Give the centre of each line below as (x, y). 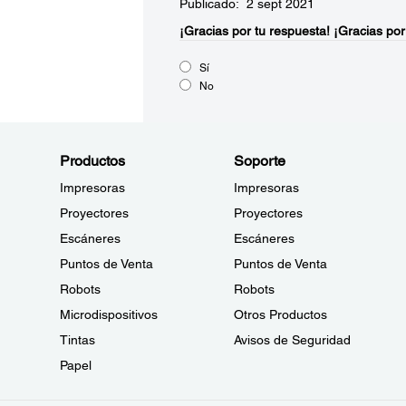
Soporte (259, 161)
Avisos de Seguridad (292, 340)
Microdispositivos (109, 314)
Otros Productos (280, 314)
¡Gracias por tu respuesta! (254, 31)
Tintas (77, 340)
